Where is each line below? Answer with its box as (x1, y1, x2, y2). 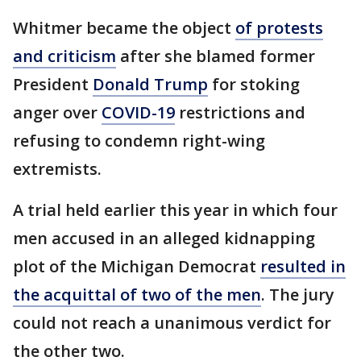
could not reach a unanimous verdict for (13, 311, 331, 334)
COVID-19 (102, 101, 175, 123)
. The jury (261, 283, 334, 305)
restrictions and (175, 101, 305, 123)
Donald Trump (93, 73, 208, 95)
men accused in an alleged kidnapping (13, 226, 315, 249)
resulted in (260, 255, 346, 277)
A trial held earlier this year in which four (13, 198, 338, 221)
